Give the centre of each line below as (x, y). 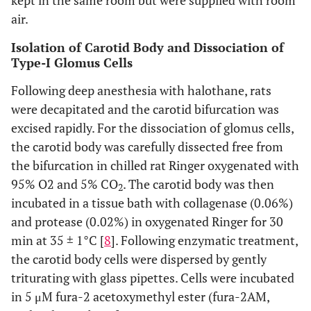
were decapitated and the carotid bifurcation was (145, 109)
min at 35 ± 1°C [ (58, 240)
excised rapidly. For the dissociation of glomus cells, (152, 128)
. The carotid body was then (199, 184)
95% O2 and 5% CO (65, 184)
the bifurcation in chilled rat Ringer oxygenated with (155, 165)
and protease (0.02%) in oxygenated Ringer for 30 (147, 221)
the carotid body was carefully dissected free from (147, 146)
